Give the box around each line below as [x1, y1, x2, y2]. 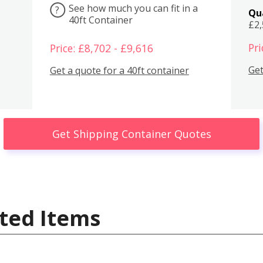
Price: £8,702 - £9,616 [49, 41, 153, 55]
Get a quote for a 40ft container [49, 64, 189, 77]
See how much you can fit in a [68, 1, 198, 15]
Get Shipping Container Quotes [52, 126, 211, 141]
